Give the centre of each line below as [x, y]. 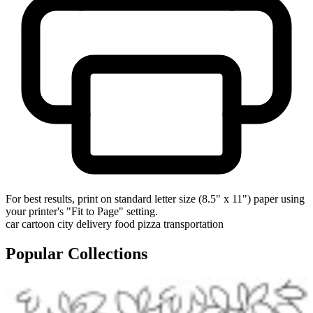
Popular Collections [77, 253]
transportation [194, 224]
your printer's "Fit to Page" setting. [82, 211]
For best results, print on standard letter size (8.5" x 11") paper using [155, 198]
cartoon [38, 224]
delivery [94, 224]
